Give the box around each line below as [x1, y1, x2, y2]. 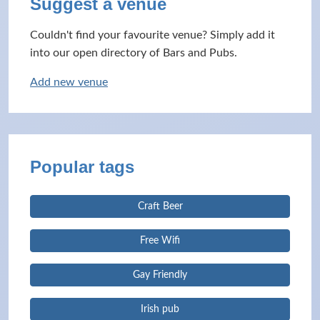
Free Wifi [140, 236, 180, 246]
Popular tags [30, 157, 134, 176]
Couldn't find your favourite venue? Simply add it [30, 29, 275, 41]
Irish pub [141, 304, 179, 314]
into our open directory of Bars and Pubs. [30, 47, 237, 59]
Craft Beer [137, 201, 183, 211]
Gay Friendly [133, 270, 187, 280]
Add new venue [30, 76, 108, 88]
